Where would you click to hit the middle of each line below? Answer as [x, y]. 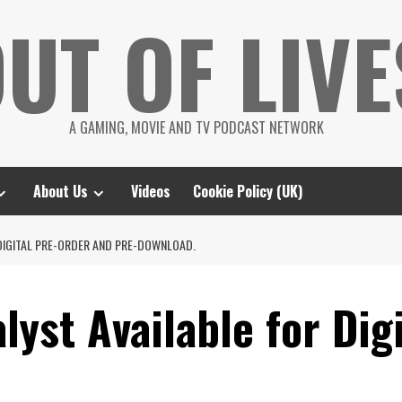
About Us [61, 191]
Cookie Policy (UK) [248, 191]
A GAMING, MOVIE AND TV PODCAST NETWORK [197, 127]
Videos [151, 191]
